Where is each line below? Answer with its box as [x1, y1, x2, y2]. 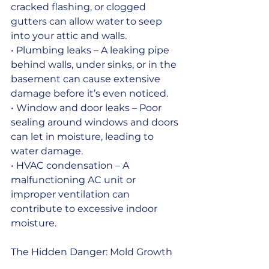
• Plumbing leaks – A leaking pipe [11, 44, 172, 56]
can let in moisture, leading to [11, 130, 156, 142]
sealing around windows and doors [11, 116, 181, 128]
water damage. [11, 145, 83, 157]
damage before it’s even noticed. [11, 87, 168, 99]
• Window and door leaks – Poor [11, 101, 164, 113]
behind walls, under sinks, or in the [11, 58, 179, 70]
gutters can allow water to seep [11, 15, 165, 27]
